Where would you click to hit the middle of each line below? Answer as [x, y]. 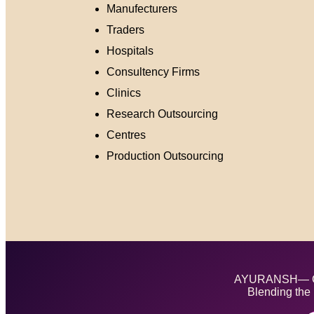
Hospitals [130, 51]
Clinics [124, 93]
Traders [125, 30]
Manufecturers [142, 9]
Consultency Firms [153, 72]
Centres [126, 135]
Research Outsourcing [162, 114]
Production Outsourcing [165, 156]
